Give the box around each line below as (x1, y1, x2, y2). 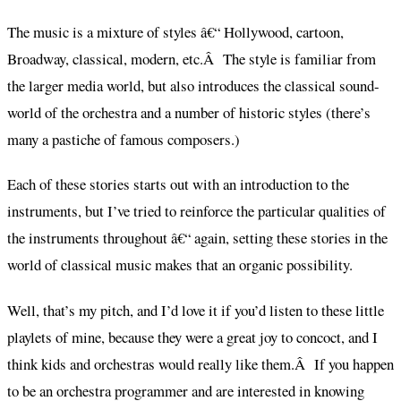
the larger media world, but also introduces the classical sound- (7, 75, 380, 97)
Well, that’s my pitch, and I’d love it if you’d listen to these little (7, 299, 384, 320)
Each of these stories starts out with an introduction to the (7, 174, 349, 195)
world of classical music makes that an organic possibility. (7, 254, 353, 276)
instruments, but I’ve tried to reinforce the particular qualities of (7, 200, 386, 222)
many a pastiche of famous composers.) (7, 129, 240, 150)
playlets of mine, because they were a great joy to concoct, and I (7, 326, 378, 347)
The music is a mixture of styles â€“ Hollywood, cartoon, (7, 21, 344, 43)
